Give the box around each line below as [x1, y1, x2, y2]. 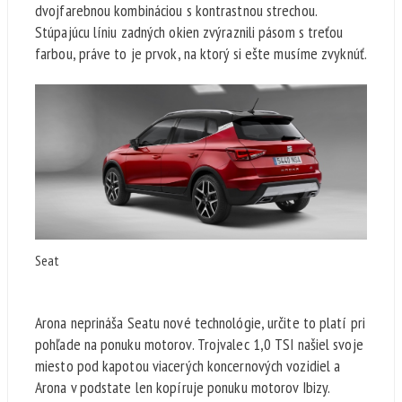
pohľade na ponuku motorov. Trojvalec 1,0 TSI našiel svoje [35, 333, 363, 354]
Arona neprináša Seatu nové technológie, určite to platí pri [35, 311, 365, 333]
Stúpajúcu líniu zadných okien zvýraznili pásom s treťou [35, 22, 344, 43]
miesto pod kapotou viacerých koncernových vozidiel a [35, 354, 341, 376]
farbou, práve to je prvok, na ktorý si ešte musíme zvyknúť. [35, 43, 367, 65]
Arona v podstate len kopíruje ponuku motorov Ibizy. [35, 376, 330, 398]
